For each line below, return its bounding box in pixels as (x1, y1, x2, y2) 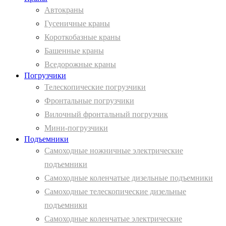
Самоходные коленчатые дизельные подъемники (44, 174, 213, 183)
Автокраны (44, 6, 84, 15)
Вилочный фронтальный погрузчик (44, 110, 168, 119)
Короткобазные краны (44, 33, 121, 42)
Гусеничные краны (44, 19, 110, 28)
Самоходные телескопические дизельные (44, 187, 186, 196)
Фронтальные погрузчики (44, 96, 134, 105)
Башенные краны (44, 46, 104, 55)
